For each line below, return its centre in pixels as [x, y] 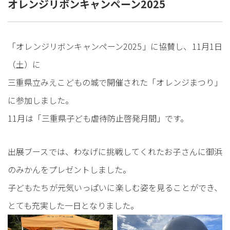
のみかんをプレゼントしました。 [69, 169]
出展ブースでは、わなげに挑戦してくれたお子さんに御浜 [115, 151]
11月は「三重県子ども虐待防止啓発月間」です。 [98, 118]
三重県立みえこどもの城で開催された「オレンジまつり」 [115, 82]
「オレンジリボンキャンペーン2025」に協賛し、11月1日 [115, 46]
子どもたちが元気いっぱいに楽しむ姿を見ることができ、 [115, 187]
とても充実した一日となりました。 [73, 205]
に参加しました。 [41, 100]
